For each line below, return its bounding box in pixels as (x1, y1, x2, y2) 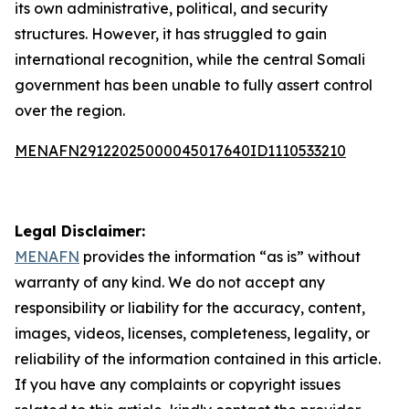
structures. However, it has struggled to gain (15, 25, 327, 43)
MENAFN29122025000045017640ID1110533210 (15, 142, 346, 160)
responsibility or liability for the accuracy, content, (15, 299, 365, 317)
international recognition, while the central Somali (15, 50, 365, 68)
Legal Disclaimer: (15, 222, 145, 240)
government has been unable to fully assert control (15, 76, 372, 94)
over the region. (15, 101, 125, 120)
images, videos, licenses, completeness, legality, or (15, 324, 370, 342)
